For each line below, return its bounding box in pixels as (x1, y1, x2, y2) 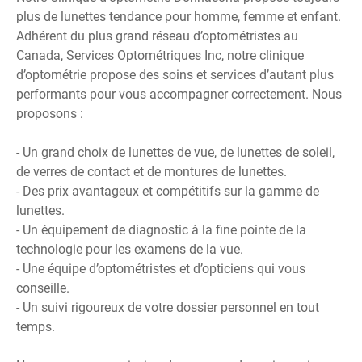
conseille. (16, 280, 73, 296)
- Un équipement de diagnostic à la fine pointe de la (16, 222, 306, 238)
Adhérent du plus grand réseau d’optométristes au (16, 28, 298, 44)
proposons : (16, 106, 86, 121)
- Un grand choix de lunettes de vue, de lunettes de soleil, (16, 145, 335, 160)
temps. (16, 319, 58, 335)
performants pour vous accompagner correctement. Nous (16, 86, 342, 102)
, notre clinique (221, 48, 304, 63)
